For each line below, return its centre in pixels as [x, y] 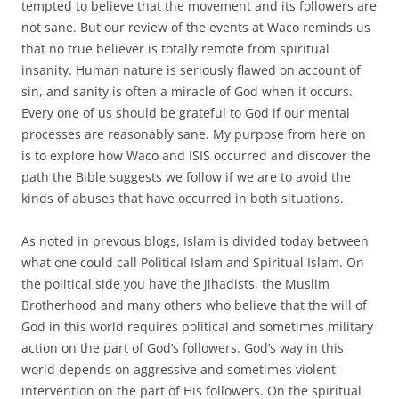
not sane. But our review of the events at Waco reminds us [196, 27]
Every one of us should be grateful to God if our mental [186, 112]
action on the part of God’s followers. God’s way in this [183, 347]
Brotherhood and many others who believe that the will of [194, 305]
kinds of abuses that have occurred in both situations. [183, 198]
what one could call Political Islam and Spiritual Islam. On [193, 262]
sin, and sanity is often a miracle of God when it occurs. [187, 91]
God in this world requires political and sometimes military [197, 326]
